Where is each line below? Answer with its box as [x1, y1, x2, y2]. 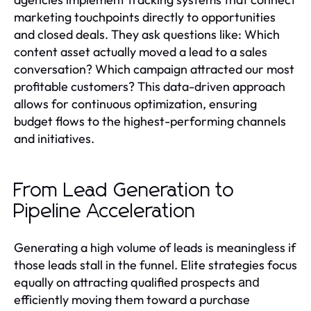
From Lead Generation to [14, 181, 235, 201]
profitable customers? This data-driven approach [14, 78, 285, 95]
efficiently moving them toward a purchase [14, 292, 250, 308]
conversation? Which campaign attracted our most [14, 61, 294, 78]
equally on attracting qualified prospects [14, 274, 238, 291]
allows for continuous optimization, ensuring [14, 96, 257, 112]
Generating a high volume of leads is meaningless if [14, 239, 296, 256]
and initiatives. [14, 131, 94, 147]
